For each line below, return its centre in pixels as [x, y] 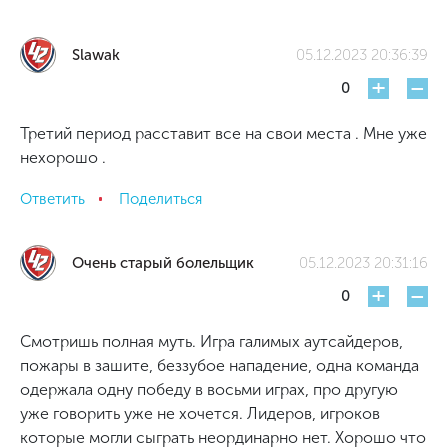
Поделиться [160, 198]
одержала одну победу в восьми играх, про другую [209, 389]
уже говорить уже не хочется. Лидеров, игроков [200, 413]
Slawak [96, 55]
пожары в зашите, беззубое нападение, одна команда [219, 365]
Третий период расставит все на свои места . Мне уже [223, 133]
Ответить [52, 198]
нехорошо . [63, 157]
